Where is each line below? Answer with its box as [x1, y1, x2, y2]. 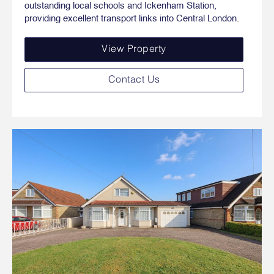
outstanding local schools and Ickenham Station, [24, 1, 217, 10]
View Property [102, 45, 166, 54]
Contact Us [108, 75, 160, 85]
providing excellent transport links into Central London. [24, 14, 239, 23]
